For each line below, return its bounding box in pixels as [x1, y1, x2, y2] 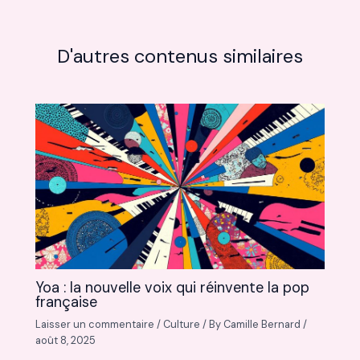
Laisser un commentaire [35, 317, 155, 332]
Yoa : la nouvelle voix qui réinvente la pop [35, 278, 310, 298]
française [35, 292, 98, 313]
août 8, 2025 [35, 333, 96, 348]
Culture [163, 317, 201, 332]
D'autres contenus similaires [57, 43, 303, 68]
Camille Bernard [223, 317, 304, 332]
